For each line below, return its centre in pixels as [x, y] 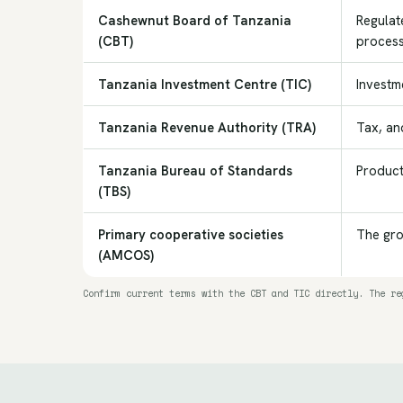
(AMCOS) [126, 255]
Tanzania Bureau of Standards [195, 171]
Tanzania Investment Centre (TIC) [205, 85]
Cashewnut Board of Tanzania [195, 21]
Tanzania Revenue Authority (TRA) [207, 128]
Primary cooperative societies [191, 235]
